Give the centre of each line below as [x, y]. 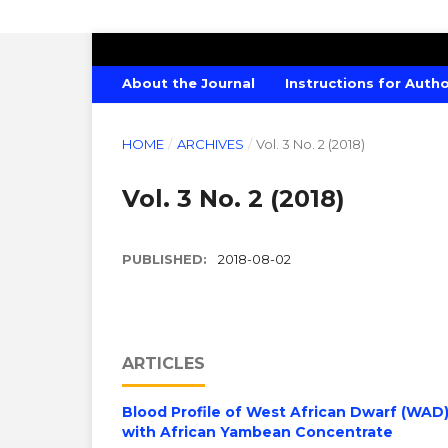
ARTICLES [163, 363]
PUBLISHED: [166, 258]
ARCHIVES [210, 143]
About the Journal [188, 82]
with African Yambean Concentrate [257, 431]
